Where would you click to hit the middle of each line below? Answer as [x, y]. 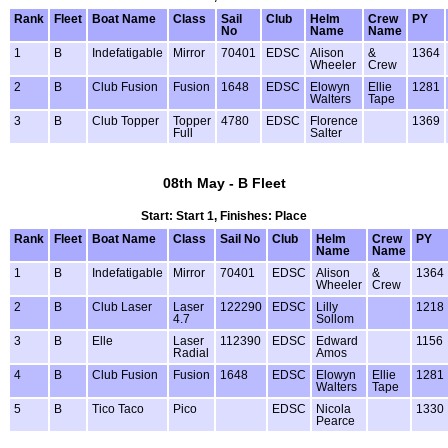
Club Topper [125, 120]
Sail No [240, 238]
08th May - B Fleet [224, 182]
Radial [191, 352]
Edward [337, 340]
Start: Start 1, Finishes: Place [224, 215]
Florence [334, 120]
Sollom [335, 318]
